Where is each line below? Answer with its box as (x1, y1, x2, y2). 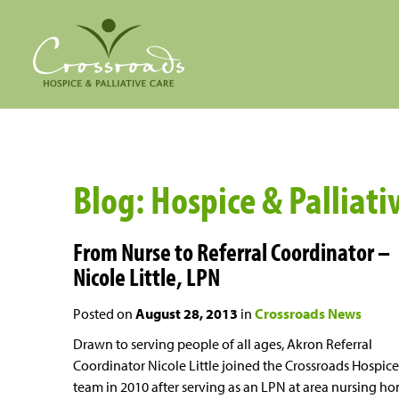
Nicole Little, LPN (73, 261, 220, 292)
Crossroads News (255, 305, 362, 322)
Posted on (73, 305, 135, 322)
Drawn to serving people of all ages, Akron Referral (73, 335, 372, 353)
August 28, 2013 (135, 305, 238, 322)
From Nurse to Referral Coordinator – (73, 236, 390, 267)
